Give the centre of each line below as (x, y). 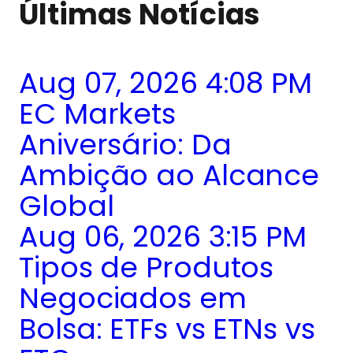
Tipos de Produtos (147, 268)
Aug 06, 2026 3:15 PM (163, 237)
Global (67, 206)
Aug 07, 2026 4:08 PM (165, 84)
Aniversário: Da (125, 145)
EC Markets (97, 114)
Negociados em (133, 299)
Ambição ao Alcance (169, 176)
